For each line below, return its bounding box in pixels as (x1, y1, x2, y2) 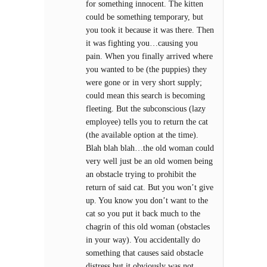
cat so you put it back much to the (86, 209, 200, 219)
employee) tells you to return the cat (86, 117, 208, 127)
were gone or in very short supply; (86, 77, 202, 88)
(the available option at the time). (86, 130, 198, 140)
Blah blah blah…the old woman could (86, 143, 214, 153)
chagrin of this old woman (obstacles (86, 222, 210, 232)
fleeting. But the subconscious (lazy (86, 104, 206, 114)
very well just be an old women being (86, 156, 213, 166)
